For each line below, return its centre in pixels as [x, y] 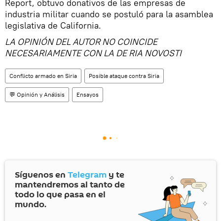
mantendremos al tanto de [70, 185]
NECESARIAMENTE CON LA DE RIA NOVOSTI [95, 53]
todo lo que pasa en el [60, 195]
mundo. [31, 205]
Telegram [87, 175]
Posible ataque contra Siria [124, 76]
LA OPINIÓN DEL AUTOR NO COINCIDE [81, 42]
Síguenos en [41, 175]
